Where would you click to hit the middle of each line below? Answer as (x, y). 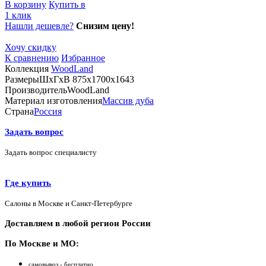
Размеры (22, 80)
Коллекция (27, 69)
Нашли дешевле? (39, 26)
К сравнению (32, 58)
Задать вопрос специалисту (51, 153)
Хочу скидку (31, 47)
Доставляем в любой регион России (78, 224)
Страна (19, 112)
